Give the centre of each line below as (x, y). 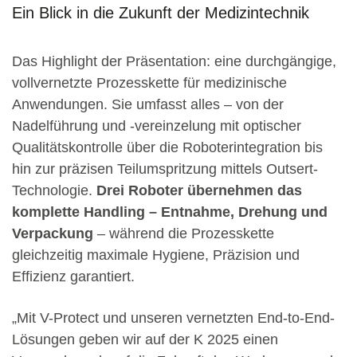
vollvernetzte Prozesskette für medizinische (149, 83)
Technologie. (54, 190)
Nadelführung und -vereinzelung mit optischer (157, 126)
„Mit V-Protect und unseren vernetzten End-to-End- (173, 318)
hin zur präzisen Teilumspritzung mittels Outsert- (165, 169)
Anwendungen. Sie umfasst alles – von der (148, 104)
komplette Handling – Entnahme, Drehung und (170, 212)
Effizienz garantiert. (73, 277)
